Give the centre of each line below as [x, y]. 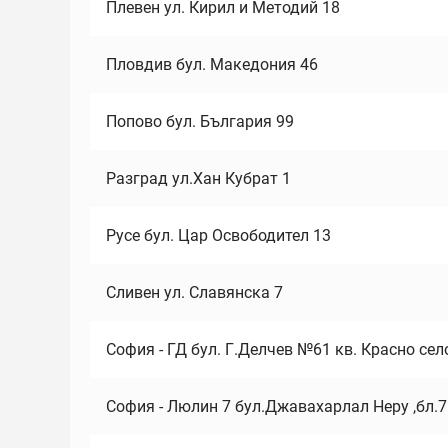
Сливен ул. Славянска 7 [194, 292]
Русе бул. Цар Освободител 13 [218, 235]
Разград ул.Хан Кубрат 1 [198, 178]
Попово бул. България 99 [200, 121]
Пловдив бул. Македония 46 [212, 64]
